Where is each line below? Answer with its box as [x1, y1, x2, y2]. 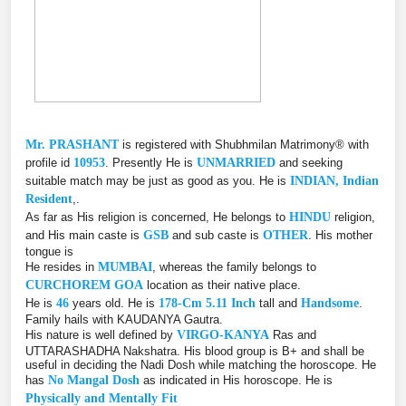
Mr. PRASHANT [25, 137, 122, 151]
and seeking [279, 155, 343, 169]
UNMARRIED [197, 155, 279, 169]
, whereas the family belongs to [152, 259, 316, 274]
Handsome [301, 295, 359, 310]
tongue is [25, 244, 73, 258]
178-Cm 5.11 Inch [159, 295, 256, 310]
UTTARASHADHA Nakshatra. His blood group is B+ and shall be [25, 343, 364, 358]
